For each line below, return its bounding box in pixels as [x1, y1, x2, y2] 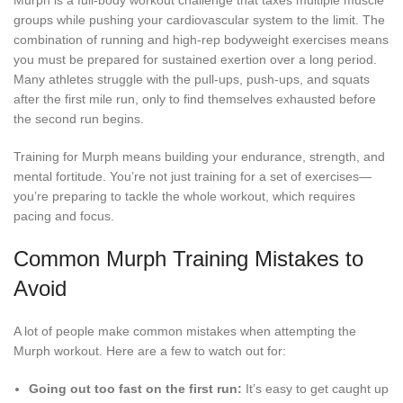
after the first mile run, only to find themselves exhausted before [13, 92, 376, 107]
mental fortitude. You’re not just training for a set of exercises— [13, 169, 372, 184]
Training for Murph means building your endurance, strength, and [13, 149, 385, 165]
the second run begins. [13, 112, 144, 127]
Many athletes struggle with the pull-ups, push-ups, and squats [13, 72, 370, 87]
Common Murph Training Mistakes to [13, 246, 363, 272]
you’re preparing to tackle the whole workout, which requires [13, 189, 355, 204]
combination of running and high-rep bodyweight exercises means [13, 32, 389, 48]
